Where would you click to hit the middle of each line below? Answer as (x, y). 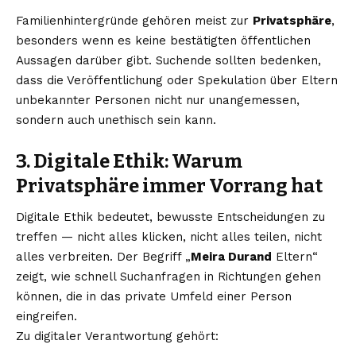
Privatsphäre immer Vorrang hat (169, 186)
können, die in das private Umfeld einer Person (154, 297)
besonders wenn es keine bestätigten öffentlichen (163, 40)
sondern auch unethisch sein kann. (116, 120)
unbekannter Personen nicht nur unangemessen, (158, 100)
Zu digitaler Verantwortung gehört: (117, 337)
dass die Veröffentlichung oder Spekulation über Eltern (177, 80)
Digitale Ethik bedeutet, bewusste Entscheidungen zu (170, 217)
